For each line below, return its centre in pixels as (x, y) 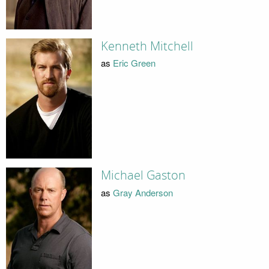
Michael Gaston (143, 176)
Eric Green (134, 63)
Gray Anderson (143, 192)
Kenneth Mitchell (147, 46)
